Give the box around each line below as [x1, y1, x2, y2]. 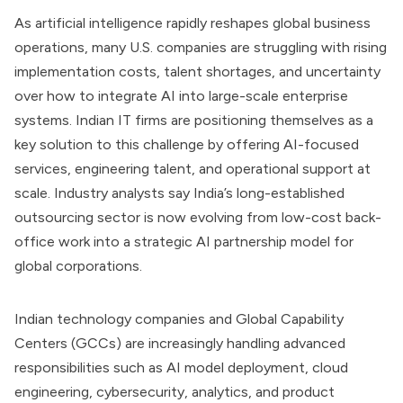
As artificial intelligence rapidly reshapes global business [14, 14, 371, 31]
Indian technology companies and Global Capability [14, 310, 344, 327]
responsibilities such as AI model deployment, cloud [14, 359, 348, 376]
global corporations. [14, 257, 142, 274]
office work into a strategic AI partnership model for [14, 233, 354, 250]
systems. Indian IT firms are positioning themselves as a [14, 112, 373, 129]
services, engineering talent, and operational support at [14, 160, 371, 177]
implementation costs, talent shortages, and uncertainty [14, 63, 381, 80]
